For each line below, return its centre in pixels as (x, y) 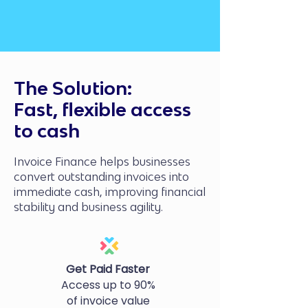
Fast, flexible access (102, 110)
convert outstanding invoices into (101, 177)
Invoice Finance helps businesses (102, 162)
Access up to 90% (108, 285)
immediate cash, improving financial (110, 192)
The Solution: (73, 88)
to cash (47, 131)
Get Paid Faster (108, 269)
